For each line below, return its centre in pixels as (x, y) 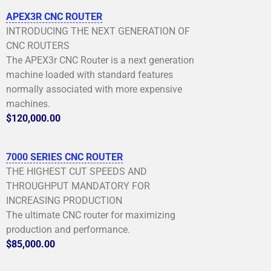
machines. (28, 103)
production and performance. (68, 229)
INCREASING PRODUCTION (64, 200)
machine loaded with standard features (90, 74)
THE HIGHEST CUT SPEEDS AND (77, 171)
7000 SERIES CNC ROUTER (64, 157)
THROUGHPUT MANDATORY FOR (78, 186)
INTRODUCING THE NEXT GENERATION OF (98, 31)
